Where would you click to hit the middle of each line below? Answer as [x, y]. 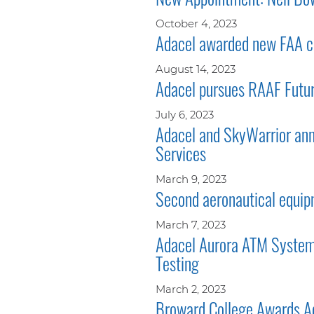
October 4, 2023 [196, 23]
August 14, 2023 [196, 69]
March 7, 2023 [191, 224]
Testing [177, 263]
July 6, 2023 [185, 114]
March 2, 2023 [191, 289]
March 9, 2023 [191, 179]
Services [181, 153]
